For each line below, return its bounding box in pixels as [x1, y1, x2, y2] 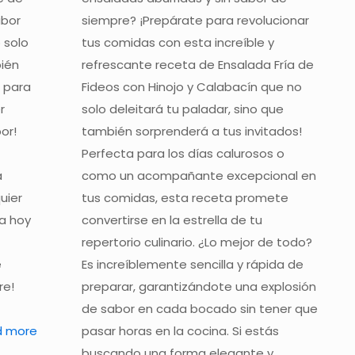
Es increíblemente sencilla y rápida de [82, 256, 304, 273]
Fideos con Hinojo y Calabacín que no [82, 78, 303, 96]
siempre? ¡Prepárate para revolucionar [82, 12, 310, 29]
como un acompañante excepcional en [82, 167, 317, 185]
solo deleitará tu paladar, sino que [82, 101, 284, 118]
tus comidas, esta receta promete [82, 189, 289, 207]
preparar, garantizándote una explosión [82, 278, 317, 296]
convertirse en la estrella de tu [82, 212, 263, 229]
